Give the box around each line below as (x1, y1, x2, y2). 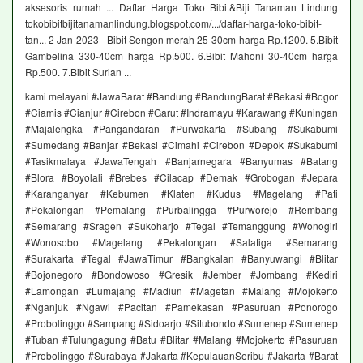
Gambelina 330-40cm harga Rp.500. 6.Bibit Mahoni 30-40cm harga (25, 49, 338, 63)
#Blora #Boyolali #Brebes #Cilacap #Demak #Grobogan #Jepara (25, 170, 338, 185)
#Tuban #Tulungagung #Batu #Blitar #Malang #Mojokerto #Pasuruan (25, 332, 338, 347)
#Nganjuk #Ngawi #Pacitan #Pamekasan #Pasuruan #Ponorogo (25, 300, 338, 314)
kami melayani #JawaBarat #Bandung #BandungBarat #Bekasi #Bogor (25, 89, 338, 104)
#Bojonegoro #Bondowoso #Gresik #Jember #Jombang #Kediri (25, 267, 338, 282)
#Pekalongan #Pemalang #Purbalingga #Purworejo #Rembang (25, 203, 338, 217)
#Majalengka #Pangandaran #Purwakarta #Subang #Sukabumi (25, 122, 338, 136)
